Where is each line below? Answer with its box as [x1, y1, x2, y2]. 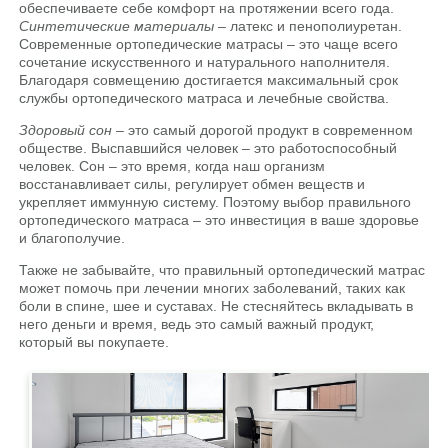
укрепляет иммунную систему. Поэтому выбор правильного [19, 194, 411, 210]
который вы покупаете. [19, 334, 169, 350]
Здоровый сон [19, 122, 112, 138]
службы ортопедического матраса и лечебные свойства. [19, 90, 389, 106]
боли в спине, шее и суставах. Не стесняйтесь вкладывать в [19, 298, 413, 314]
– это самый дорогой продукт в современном [112, 122, 413, 138]
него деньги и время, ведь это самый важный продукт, [19, 316, 374, 332]
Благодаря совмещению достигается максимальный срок [19, 72, 398, 88]
